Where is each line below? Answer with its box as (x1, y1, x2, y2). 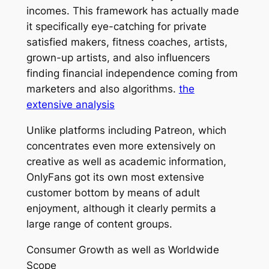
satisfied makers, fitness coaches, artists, (26, 36, 228, 49)
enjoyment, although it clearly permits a (26, 202, 216, 214)
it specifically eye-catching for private (26, 20, 207, 33)
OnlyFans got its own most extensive (26, 171, 204, 183)
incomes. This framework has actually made (26, 5, 239, 17)
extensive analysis (26, 98, 115, 111)
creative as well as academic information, (26, 155, 226, 168)
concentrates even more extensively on (26, 139, 216, 152)
